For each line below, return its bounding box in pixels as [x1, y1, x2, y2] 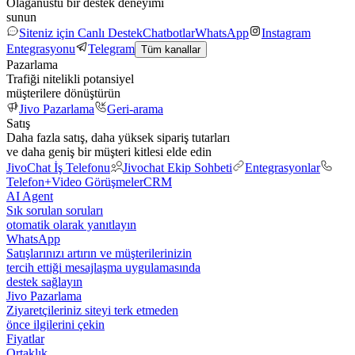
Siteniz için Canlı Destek [19, 26, 143, 40]
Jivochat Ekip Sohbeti [123, 161, 232, 174]
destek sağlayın [6, 275, 82, 288]
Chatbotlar [143, 26, 195, 40]
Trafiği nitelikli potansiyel [6, 72, 134, 86]
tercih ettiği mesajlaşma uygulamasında [6, 261, 200, 274]
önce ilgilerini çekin [6, 318, 105, 331]
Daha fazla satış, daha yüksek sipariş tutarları [6, 131, 230, 144]
